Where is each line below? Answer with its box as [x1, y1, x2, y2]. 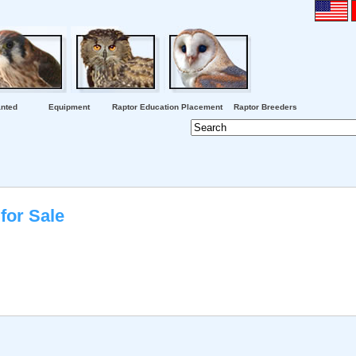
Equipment [48, 103, 90, 111]
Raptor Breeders [234, 103, 297, 111]
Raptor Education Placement [112, 103, 222, 111]
